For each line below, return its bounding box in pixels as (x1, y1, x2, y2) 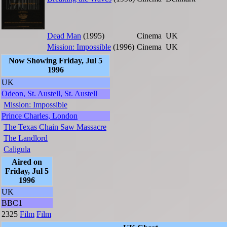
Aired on (12, 157, 42, 166)
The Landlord (4, 133, 48, 142)
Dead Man (47, 31, 81, 40)
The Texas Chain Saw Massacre (4, 122, 106, 131)
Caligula (4, 144, 30, 154)
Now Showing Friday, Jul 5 (9, 56, 102, 65)
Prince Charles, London (2, 111, 78, 120)
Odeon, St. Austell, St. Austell (2, 89, 97, 98)
